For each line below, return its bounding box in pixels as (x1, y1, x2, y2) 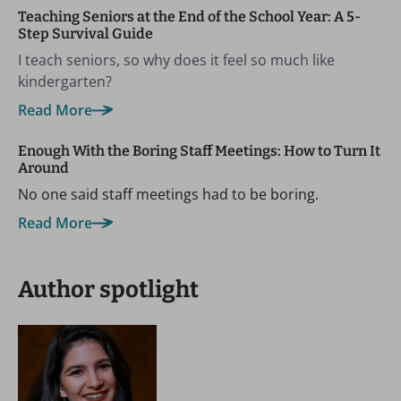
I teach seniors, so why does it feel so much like (18, 50, 335, 70)
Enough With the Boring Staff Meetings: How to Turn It (18, 142, 380, 159)
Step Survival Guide (18, 25, 153, 42)
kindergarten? (18, 72, 112, 91)
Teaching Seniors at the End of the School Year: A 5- (18, 8, 361, 25)
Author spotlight (18, 276, 199, 303)
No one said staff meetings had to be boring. (18, 184, 319, 204)
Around (18, 159, 69, 176)
